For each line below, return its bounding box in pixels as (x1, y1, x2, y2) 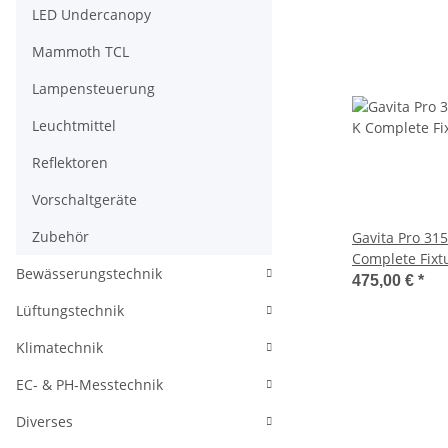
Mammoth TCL (32, 42, 129, 61)
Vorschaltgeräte (32, 190, 137, 209)
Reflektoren (32, 153, 108, 172)
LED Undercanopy (32, 5, 151, 24)
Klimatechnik (16, 338, 103, 357)
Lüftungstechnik (16, 301, 124, 320)
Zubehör (32, 227, 89, 246)
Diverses (16, 412, 73, 431)
